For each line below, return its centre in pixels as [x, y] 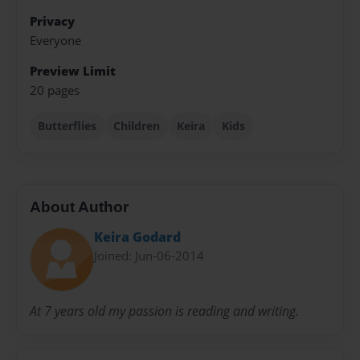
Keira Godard [137, 237]
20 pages [55, 90]
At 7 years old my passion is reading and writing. [164, 311]
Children [137, 125]
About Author [79, 207]
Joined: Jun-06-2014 [149, 255]
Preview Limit [73, 71]
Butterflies [67, 125]
